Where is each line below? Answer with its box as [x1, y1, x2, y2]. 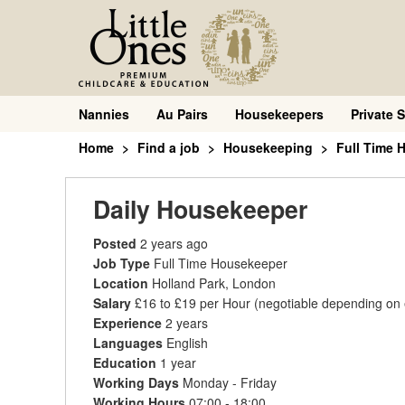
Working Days [93, 373, 183, 391]
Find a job [137, 138, 200, 156]
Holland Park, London [152, 274, 276, 292]
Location [93, 274, 152, 292]
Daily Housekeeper [93, 192, 307, 226]
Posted [93, 234, 140, 252]
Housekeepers [235, 105, 324, 123]
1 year [160, 353, 196, 372]
